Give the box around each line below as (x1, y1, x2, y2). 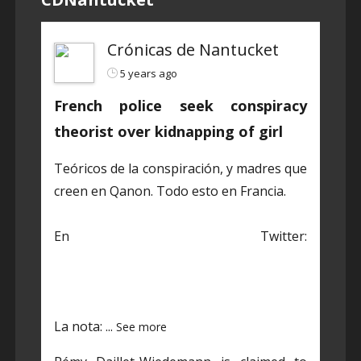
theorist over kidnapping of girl (53, 121, 283, 141)
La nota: (53, 317, 106, 335)
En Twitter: (53, 226, 308, 245)
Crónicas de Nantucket (106, 38, 279, 60)
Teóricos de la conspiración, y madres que (53, 159, 308, 177)
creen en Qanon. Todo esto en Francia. (53, 181, 286, 200)
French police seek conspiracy (53, 95, 308, 115)
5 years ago (119, 65, 177, 81)
